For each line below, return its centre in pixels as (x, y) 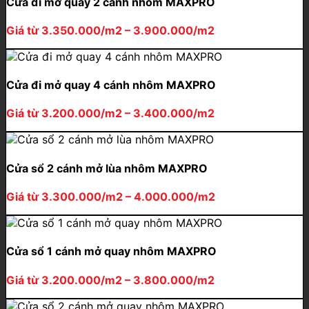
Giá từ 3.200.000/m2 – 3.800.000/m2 (110, 280)
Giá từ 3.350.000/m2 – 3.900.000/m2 (110, 30)
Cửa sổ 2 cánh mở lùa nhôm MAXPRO (107, 168)
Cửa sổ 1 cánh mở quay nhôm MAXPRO (111, 251)
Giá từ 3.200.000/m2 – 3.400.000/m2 (110, 113)
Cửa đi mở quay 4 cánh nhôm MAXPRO (111, 85)
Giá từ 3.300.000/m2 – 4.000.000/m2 (111, 197)
